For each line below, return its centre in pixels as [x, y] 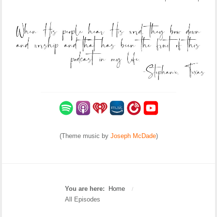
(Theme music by [85, 136]
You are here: [87, 189]
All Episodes [83, 200]
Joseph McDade [133, 136]
